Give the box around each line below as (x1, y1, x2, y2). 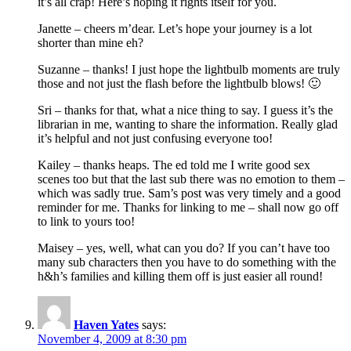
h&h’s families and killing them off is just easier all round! (38, 269, 323, 283)
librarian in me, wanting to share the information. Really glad (38, 117, 338, 131)
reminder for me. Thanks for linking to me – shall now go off (38, 200, 338, 214)
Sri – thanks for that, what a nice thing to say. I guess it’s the (38, 103, 333, 117)
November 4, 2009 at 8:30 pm (38, 331, 186, 346)
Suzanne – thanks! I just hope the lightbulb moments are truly (38, 62, 340, 76)
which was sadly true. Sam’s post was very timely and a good (38, 186, 341, 200)
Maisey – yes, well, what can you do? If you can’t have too (38, 241, 330, 255)
